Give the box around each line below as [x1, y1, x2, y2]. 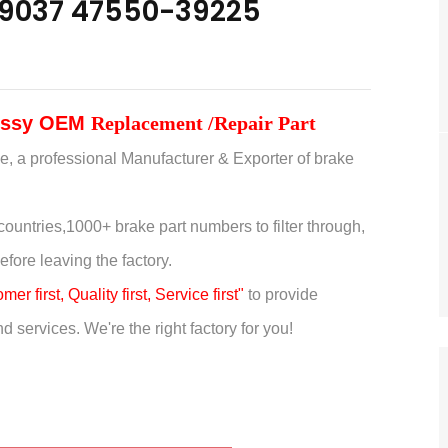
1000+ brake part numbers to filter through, [65, 217, 365, 235]
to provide [243, 285, 318, 303]
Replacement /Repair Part [90, 111, 316, 134]
